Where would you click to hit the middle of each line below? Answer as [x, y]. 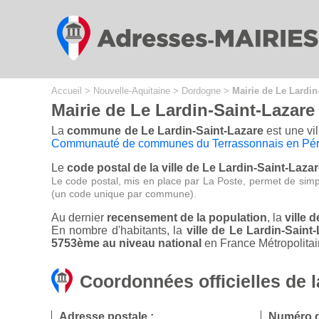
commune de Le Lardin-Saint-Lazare [166, 131]
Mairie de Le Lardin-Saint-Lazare [183, 110]
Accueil [67, 91]
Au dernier [79, 218]
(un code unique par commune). [124, 194]
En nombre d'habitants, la [119, 231]
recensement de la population [187, 218]
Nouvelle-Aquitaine [132, 91]
